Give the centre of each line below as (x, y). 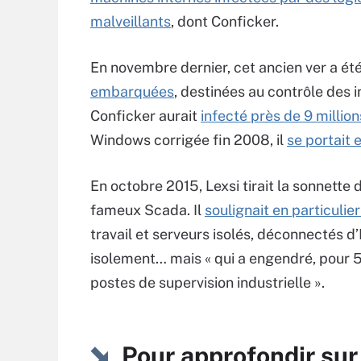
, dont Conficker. (225, 21)
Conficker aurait (145, 116)
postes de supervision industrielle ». (207, 282)
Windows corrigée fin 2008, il (189, 140)
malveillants (131, 21)
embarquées (132, 91)
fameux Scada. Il (147, 210)
